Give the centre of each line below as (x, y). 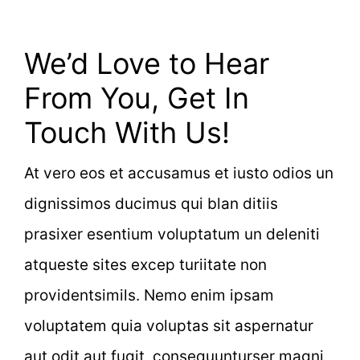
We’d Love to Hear (147, 64)
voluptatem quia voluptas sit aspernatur (169, 326)
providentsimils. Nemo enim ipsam (149, 296)
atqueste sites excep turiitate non (145, 265)
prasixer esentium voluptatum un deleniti (172, 235)
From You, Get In (137, 98)
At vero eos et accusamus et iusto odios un (179, 174)
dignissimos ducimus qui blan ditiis (151, 204)
